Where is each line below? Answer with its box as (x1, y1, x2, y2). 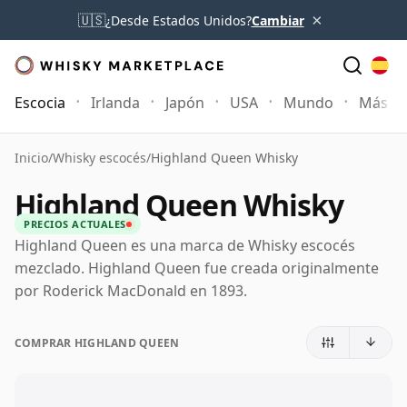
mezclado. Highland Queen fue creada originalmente (15, 258, 379, 278)
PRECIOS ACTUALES (24, 217, 126, 231)
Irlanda (91, 93, 140, 113)
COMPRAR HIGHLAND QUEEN (15, 334, 180, 351)
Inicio (15, 149, 48, 166)
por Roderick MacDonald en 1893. (15, 281, 247, 301)
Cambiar (251, 11, 304, 29)
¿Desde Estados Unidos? (104, 11, 252, 29)
